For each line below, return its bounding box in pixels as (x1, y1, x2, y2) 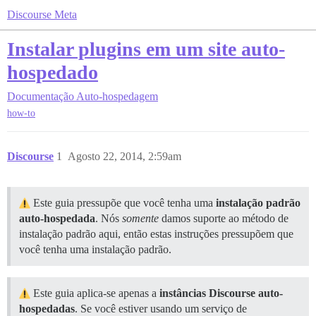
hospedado (7, 61, 98, 83)
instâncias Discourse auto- (159, 287, 283, 300)
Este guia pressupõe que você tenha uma (30, 197, 216, 209)
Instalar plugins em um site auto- (7, 38, 285, 60)
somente (122, 212, 159, 225)
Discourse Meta (7, 8, 77, 20)
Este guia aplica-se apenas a (30, 287, 159, 300)
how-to (7, 108, 35, 119)
